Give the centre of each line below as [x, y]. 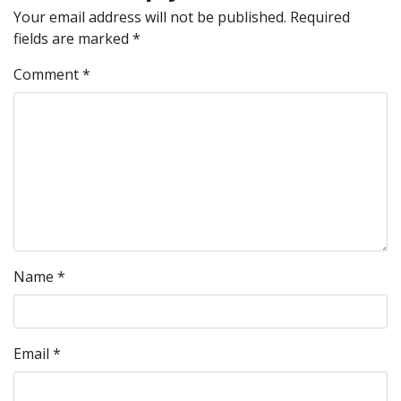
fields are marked [73, 38]
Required [320, 17]
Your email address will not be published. [150, 17]
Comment [48, 74]
